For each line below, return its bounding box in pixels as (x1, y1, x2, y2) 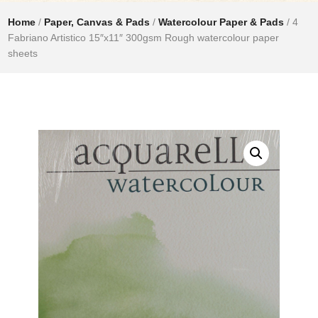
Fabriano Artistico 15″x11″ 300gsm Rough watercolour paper (8, 31, 280, 43)
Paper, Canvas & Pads (44, 16, 150, 28)
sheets (8, 47, 38, 59)
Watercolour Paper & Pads (158, 16, 285, 28)
